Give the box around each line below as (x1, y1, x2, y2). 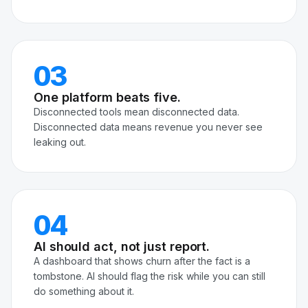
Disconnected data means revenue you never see (34, 121, 263, 133)
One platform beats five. (34, 90, 181, 105)
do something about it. (34, 285, 134, 298)
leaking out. (34, 136, 86, 148)
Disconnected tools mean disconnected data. (34, 106, 239, 118)
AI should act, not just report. (34, 239, 210, 254)
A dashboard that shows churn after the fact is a (34, 255, 250, 267)
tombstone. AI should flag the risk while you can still (34, 270, 265, 283)
